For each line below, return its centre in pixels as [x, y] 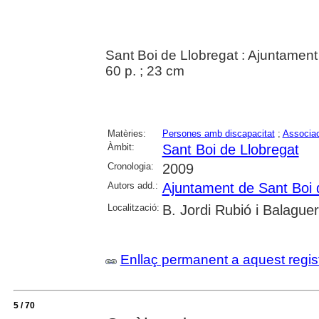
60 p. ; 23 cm [145, 71]
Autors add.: [132, 186]
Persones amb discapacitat [218, 134]
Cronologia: [130, 167]
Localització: [133, 208]
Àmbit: [121, 147]
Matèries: [126, 134]
